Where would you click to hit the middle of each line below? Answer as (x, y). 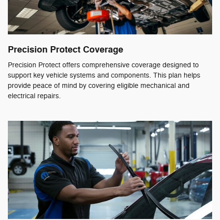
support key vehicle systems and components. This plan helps (104, 75)
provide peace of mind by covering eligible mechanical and (99, 86)
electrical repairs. (34, 96)
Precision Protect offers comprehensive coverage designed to (103, 65)
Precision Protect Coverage (66, 50)
